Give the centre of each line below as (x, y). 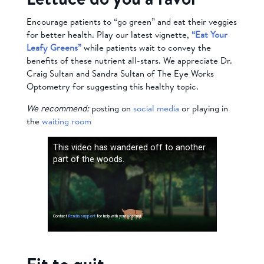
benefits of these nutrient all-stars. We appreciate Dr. (129, 60)
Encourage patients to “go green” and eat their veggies (131, 21)
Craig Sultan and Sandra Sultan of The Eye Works (120, 73)
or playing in (203, 108)
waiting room (66, 121)
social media (156, 108)
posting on (111, 108)
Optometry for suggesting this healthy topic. (112, 86)
